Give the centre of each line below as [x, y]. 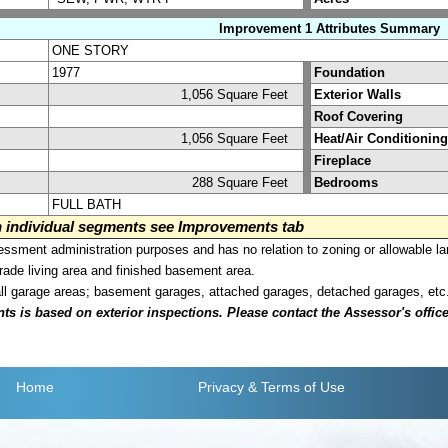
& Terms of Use [296, 387]
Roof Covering [358, 116]
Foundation [349, 72]
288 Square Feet [246, 182]
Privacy [220, 387]
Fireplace [342, 160]
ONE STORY [90, 50]
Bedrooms [346, 182]
